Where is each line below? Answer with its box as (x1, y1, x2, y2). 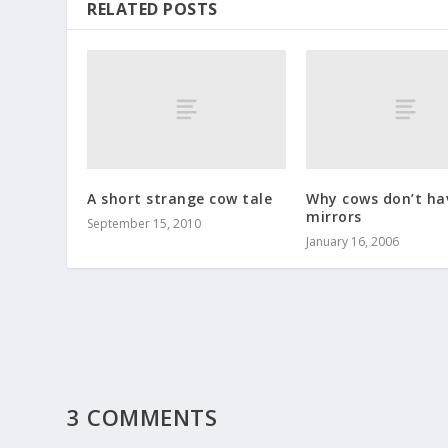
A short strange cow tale (87, 188, 273, 208)
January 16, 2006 (306, 232, 399, 250)
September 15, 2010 (87, 214, 202, 232)
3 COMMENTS (67, 401, 218, 432)
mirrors (306, 206, 362, 226)
